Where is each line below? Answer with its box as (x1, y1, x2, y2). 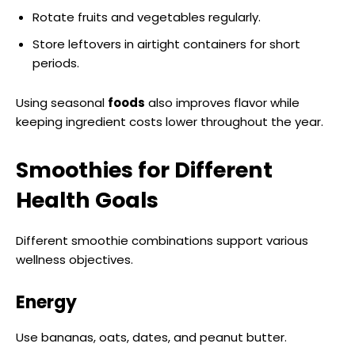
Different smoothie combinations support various (16, 231, 308, 249)
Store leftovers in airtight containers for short (32, 35, 300, 52)
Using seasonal (16, 94, 108, 111)
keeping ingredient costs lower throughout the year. (16, 113, 323, 130)
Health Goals (16, 185, 158, 215)
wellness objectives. (16, 250, 133, 268)
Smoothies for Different (16, 155, 273, 185)
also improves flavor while (145, 94, 300, 111)
